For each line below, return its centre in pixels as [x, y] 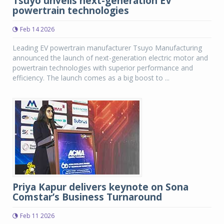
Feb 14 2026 [37, 29]
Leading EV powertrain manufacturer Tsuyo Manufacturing [107, 48]
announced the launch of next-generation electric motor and [110, 58]
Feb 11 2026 [37, 216]
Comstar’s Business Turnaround [87, 197]
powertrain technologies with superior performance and [103, 68]
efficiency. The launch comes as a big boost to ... [91, 78]
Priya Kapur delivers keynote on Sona [100, 187]
